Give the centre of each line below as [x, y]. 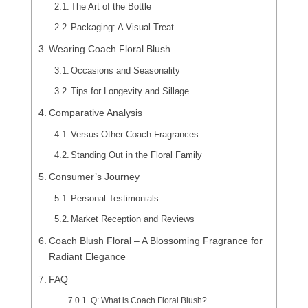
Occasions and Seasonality [126, 70]
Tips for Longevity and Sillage [130, 91]
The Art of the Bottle [111, 7]
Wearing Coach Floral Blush [109, 49]
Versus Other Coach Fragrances [135, 134]
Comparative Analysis [95, 113]
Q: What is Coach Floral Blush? [148, 300]
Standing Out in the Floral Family [137, 155]
